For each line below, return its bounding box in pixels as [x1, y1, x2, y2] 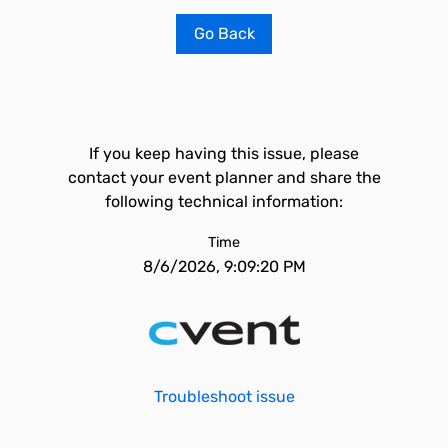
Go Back [193, 24, 255, 43]
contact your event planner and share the [67, 168, 381, 187]
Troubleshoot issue [153, 387, 295, 406]
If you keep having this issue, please [89, 144, 359, 163]
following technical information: [105, 192, 343, 211]
